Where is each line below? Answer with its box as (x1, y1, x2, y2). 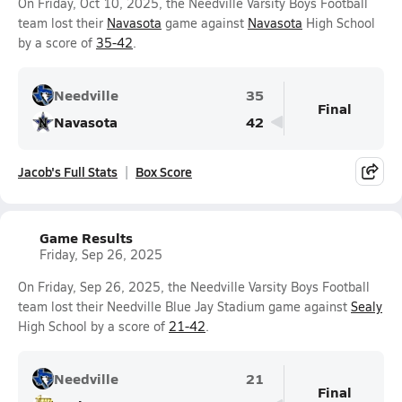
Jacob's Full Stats (18, 162, 118, 180)
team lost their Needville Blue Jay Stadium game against (18, 298, 351, 315)
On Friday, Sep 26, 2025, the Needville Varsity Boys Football (18, 278, 370, 295)
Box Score (135, 162, 192, 180)
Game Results (39, 227, 133, 248)
